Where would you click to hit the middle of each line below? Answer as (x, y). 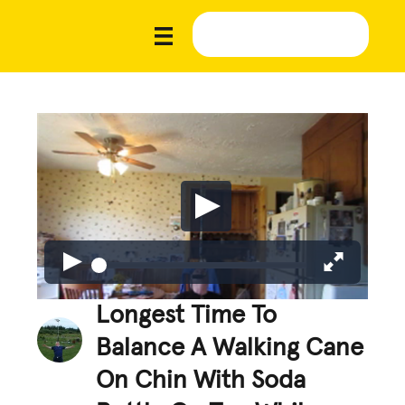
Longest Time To (187, 315)
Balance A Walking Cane (230, 348)
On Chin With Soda (201, 380)
